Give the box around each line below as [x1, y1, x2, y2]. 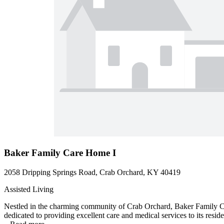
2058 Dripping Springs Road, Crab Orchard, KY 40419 [4, 168, 180, 177]
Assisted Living [4, 185, 53, 194]
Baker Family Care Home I [4, 147, 116, 158]
